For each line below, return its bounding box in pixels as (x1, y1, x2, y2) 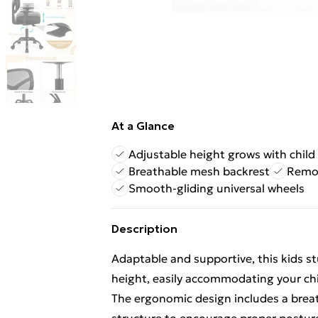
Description (111, 221, 177, 236)
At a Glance (111, 119, 175, 133)
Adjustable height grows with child (128, 147, 315, 161)
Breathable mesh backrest (128, 164, 270, 178)
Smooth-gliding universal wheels (128, 181, 305, 195)
